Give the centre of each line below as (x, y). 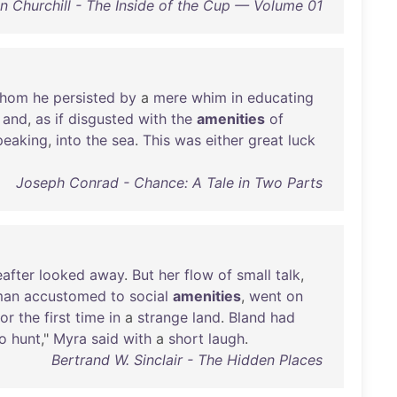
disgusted (101, 119)
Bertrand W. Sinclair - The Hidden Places (187, 360)
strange (163, 317)
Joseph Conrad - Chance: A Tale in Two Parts (169, 183)
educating (280, 97)
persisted (84, 97)
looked (62, 275)
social (149, 296)
